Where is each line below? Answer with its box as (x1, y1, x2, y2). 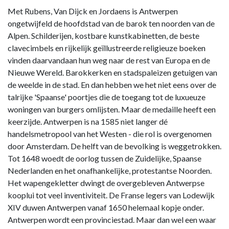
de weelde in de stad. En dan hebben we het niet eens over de (8, 79, 216, 89)
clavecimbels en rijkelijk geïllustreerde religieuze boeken (8, 42, 205, 53)
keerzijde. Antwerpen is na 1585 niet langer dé (8, 116, 168, 126)
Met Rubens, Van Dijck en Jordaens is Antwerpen (8, 6, 178, 16)
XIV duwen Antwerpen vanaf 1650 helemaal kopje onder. (8, 202, 204, 212)
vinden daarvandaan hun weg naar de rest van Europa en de (8, 55, 210, 65)
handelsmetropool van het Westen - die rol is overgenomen (8, 128, 212, 139)
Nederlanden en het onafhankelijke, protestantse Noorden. (8, 165, 212, 175)
